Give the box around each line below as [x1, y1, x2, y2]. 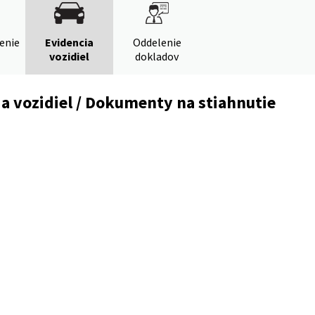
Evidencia [44, 35, 94, 49]
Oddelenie [132, 35, 181, 49]
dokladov [135, 49, 179, 63]
